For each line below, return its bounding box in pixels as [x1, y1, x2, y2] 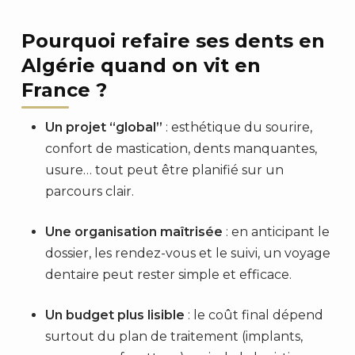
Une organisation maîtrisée [44, 224, 223, 239]
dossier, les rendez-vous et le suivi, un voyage [44, 246, 330, 261]
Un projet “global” [44, 120, 162, 135]
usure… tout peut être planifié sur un [44, 162, 284, 177]
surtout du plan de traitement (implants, [44, 329, 303, 344]
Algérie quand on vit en [21, 54, 261, 77]
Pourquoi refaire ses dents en [21, 29, 325, 52]
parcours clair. [44, 184, 134, 199]
